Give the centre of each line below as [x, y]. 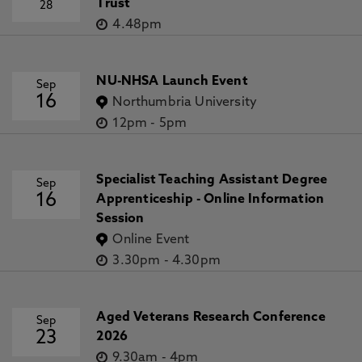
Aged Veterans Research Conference [211, 318]
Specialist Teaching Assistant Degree [212, 180]
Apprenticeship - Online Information [210, 200]
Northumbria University [185, 103]
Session [120, 219]
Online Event [151, 240]
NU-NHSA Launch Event [172, 82]
